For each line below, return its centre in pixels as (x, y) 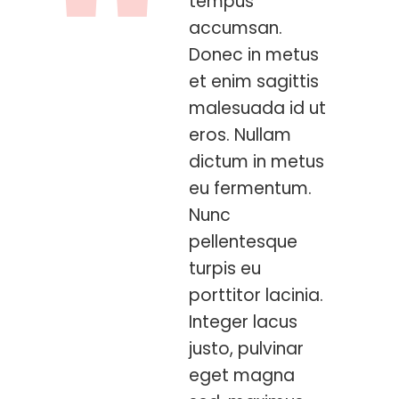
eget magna (242, 375)
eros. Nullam (240, 135)
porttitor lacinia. (256, 295)
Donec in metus (254, 55)
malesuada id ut (257, 108)
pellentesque (243, 242)
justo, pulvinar (246, 349)
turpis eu (225, 269)
